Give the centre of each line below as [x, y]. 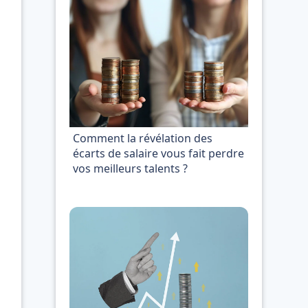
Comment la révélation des [143, 138]
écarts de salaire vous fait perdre [158, 153]
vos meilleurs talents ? [130, 168]
